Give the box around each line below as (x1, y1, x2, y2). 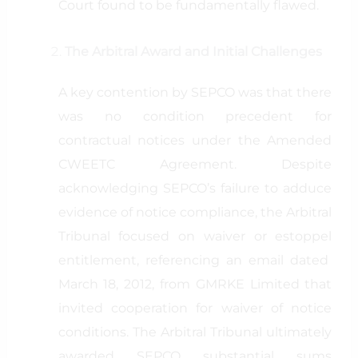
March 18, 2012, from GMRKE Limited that (58, 276, 332, 292)
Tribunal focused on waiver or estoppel (58, 229, 332, 244)
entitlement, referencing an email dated (58, 253, 332, 268)
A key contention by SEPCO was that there (58, 85, 332, 100)
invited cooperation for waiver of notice (58, 300, 332, 316)
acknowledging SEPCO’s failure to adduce (58, 181, 332, 196)
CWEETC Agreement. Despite (58, 157, 332, 172)
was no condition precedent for (58, 109, 332, 124)
